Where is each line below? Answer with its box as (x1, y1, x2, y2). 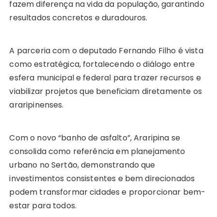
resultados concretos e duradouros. (9, 12, 148, 23)
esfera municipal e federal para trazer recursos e (9, 72, 201, 83)
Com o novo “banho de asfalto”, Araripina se (9, 132, 180, 143)
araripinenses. (9, 99, 64, 110)
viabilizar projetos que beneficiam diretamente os (9, 85, 202, 97)
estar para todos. (9, 200, 77, 211)
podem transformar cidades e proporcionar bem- (9, 186, 206, 198)
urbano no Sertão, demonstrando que (9, 159, 155, 170)
